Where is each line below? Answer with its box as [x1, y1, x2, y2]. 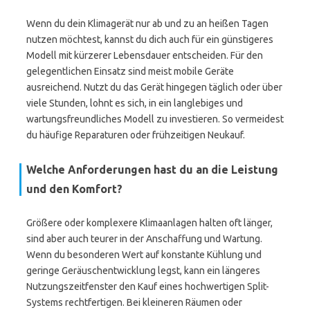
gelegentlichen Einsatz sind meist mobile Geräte [26, 66, 234, 77]
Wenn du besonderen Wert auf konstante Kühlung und [26, 249, 262, 260]
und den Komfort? [26, 183, 122, 195]
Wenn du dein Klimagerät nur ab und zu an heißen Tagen [26, 18, 268, 29]
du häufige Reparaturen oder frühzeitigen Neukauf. [26, 129, 245, 140]
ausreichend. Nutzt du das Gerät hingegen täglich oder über [26, 82, 282, 93]
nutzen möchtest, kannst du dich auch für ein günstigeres [26, 34, 273, 45]
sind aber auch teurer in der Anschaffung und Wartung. [26, 233, 262, 244]
